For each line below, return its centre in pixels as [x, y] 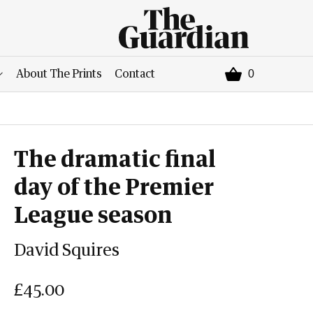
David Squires [67, 251]
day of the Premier [114, 188]
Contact [135, 74]
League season [94, 216]
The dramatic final [115, 160]
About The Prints [59, 74]
